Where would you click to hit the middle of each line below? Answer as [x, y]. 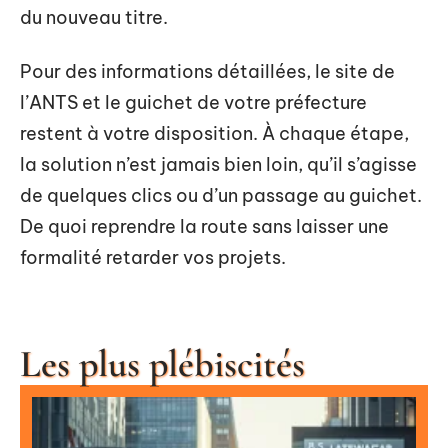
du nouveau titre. [94, 17]
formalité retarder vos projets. [153, 257]
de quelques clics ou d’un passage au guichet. [221, 195]
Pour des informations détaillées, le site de [207, 71]
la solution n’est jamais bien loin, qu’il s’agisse [218, 164]
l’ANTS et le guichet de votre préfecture [193, 102]
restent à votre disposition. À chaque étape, [214, 133]
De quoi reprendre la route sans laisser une [204, 226]
